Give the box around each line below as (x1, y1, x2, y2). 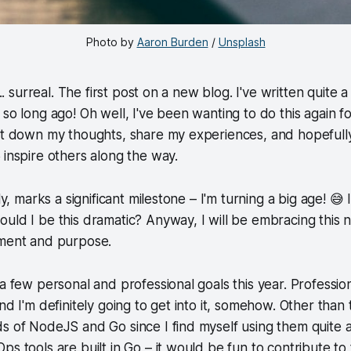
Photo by (85, 34, 137, 49)
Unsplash (218, 34, 266, 49)
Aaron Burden (136, 34, 208, 49)
